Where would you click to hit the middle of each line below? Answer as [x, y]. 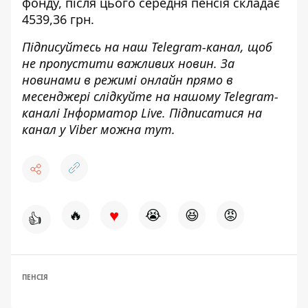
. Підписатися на [212, 113]
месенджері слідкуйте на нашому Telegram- [150, 96]
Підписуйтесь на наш [87, 47]
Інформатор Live [113, 113]
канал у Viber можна [83, 129]
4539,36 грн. [58, 19]
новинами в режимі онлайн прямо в [128, 80]
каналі [43, 113]
